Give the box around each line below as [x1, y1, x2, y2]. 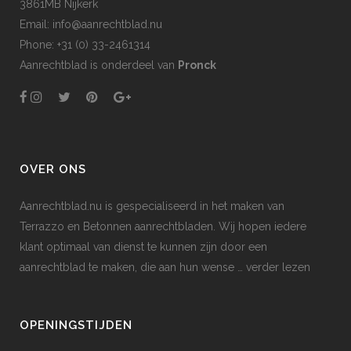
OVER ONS [20, 161, 86, 176]
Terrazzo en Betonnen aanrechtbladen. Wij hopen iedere [20, 219, 306, 233]
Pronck [178, 58, 216, 71]
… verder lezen [234, 260, 310, 273]
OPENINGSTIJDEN [20, 317, 132, 332]
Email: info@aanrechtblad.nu [20, 17, 162, 31]
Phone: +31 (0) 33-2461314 [20, 38, 150, 51]
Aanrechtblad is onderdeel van [20, 58, 178, 71]
